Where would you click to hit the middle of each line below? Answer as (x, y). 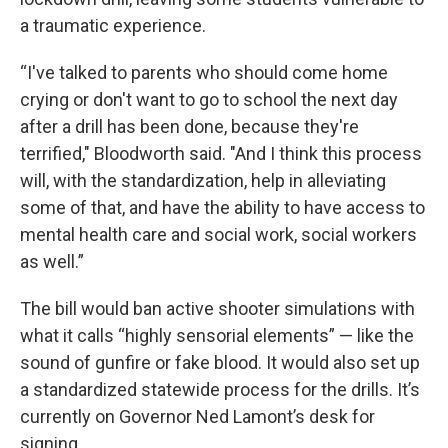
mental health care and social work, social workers (218, 234)
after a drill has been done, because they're (189, 126)
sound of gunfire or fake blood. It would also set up (220, 362)
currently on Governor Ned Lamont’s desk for (197, 416)
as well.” (52, 261)
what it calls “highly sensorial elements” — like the (217, 335)
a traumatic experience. (113, 25)
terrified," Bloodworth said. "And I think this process (221, 153)
